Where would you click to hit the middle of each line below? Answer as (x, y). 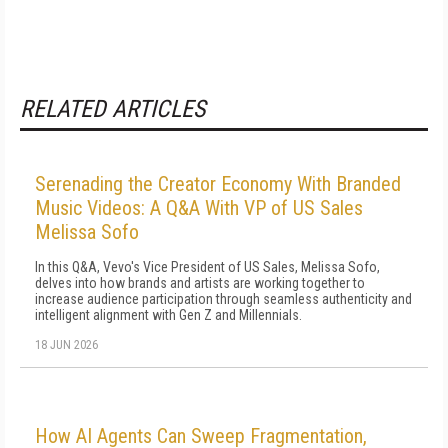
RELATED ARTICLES (112, 109)
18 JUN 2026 (66, 345)
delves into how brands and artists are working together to (200, 283)
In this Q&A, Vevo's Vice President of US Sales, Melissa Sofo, (207, 267)
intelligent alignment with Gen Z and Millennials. (168, 315)
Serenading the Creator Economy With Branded (218, 184)
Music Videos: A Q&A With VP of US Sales (199, 208)
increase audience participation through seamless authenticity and (223, 299)
